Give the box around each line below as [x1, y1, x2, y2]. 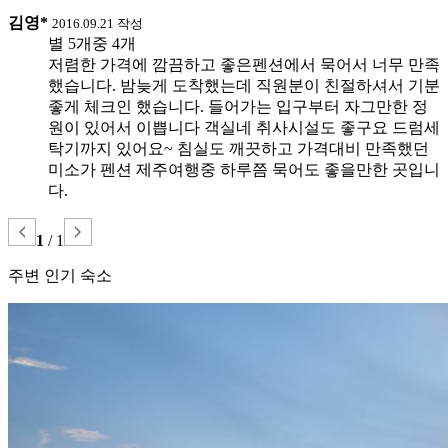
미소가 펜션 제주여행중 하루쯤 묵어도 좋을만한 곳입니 [48, 160, 440, 178]
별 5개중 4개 [48, 34, 136, 52]
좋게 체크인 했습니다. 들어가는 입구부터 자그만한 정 [48, 97, 428, 115]
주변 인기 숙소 [8, 266, 112, 284]
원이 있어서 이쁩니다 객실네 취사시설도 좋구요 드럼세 [48, 118, 440, 136]
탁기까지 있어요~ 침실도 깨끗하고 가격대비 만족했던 [48, 139, 429, 157]
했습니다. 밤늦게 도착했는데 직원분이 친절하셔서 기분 [48, 76, 440, 94]
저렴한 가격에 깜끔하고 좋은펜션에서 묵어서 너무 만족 [48, 55, 440, 73]
